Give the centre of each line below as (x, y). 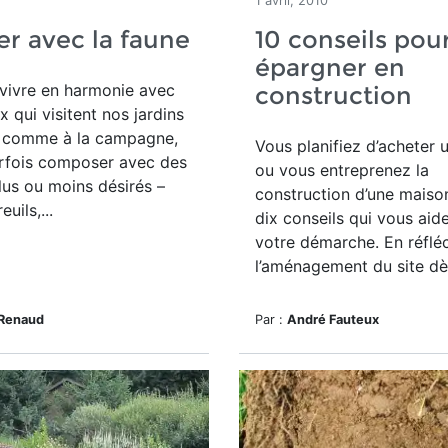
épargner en (330, 67)
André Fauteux (333, 319)
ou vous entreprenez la (342, 170)
